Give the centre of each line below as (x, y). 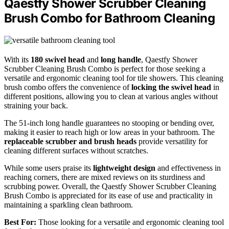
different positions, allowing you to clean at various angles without (111, 96)
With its (17, 59)
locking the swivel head (171, 87)
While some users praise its (49, 168)
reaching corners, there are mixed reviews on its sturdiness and (105, 177)
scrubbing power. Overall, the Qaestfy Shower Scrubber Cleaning (110, 186)
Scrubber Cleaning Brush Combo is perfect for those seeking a (105, 68)
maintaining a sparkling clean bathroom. (68, 204)
